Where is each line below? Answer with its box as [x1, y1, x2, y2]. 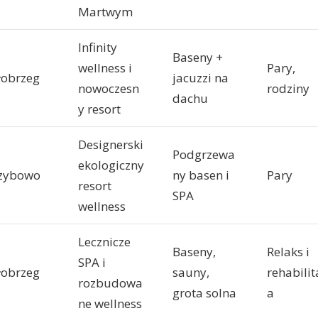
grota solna [172, 285, 236, 302]
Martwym [78, 4, 133, 21]
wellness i [78, 60, 132, 77]
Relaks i [267, 243, 309, 261]
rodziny [267, 80, 309, 97]
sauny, [172, 264, 209, 281]
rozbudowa [78, 275, 143, 292]
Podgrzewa [172, 146, 235, 163]
